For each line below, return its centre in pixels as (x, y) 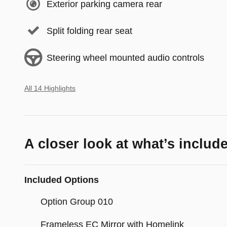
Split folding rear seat (89, 31)
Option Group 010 (77, 202)
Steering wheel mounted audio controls (125, 58)
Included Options (62, 180)
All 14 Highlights (50, 89)
